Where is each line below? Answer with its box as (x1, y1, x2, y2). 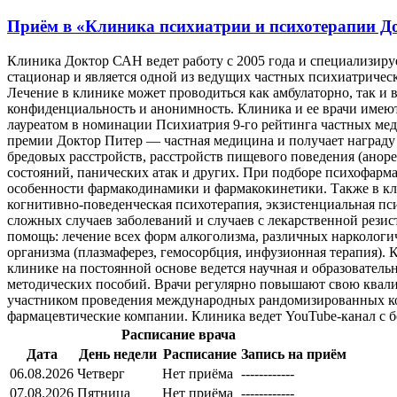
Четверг (77, 365, 125, 381)
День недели (79, 346, 157, 362)
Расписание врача (121, 326, 236, 342)
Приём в (7, 17, 76, 36)
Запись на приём (241, 346, 346, 362)
